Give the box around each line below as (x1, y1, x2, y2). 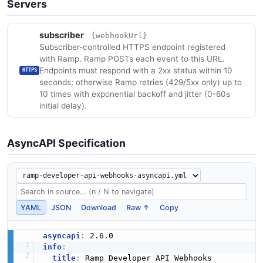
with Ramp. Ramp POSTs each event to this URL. (39, 54, 225, 64)
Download (81, 203, 117, 212)
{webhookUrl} (91, 31, 148, 41)
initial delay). (39, 101, 87, 111)
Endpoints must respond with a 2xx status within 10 (39, 66, 233, 76)
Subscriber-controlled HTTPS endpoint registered (39, 42, 226, 52)
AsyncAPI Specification (7, 136, 126, 149)
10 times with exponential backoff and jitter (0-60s (39, 89, 231, 99)
